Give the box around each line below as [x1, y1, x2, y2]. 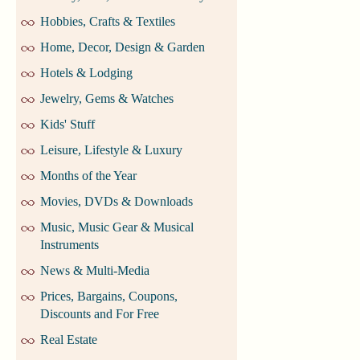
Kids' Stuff [40, 117, 95, 132]
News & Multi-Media [40, 264, 149, 278]
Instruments [40, 238, 99, 252]
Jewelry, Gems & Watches [40, 92, 174, 106]
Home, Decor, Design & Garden [40, 40, 205, 55]
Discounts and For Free [40, 307, 159, 321]
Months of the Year [40, 169, 137, 183]
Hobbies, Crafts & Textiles [40, 14, 175, 29]
